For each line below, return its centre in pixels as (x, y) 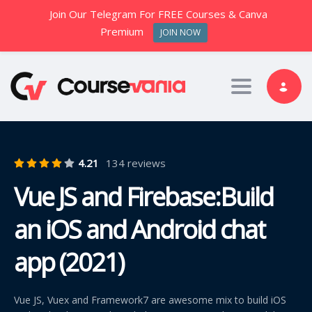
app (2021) (69, 262)
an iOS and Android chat (139, 229)
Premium (122, 32)
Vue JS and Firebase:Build (143, 196)
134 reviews (136, 163)
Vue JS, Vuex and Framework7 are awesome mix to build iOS (150, 299)
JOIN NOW (180, 33)
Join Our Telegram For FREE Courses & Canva (159, 14)
